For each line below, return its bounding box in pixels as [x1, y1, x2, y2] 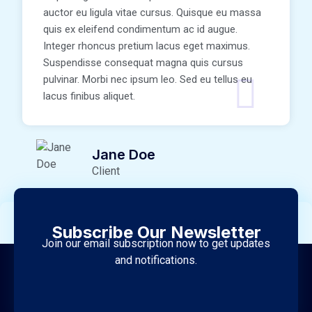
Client [92, 164, 120, 178]
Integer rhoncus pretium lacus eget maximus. [43, 40, 250, 53]
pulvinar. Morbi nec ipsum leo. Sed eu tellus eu [43, 73, 252, 86]
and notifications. [115, 253, 197, 267]
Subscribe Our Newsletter [51, 222, 261, 243]
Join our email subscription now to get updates [42, 237, 270, 251]
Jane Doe [92, 146, 155, 164]
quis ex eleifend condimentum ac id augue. [43, 23, 237, 36]
